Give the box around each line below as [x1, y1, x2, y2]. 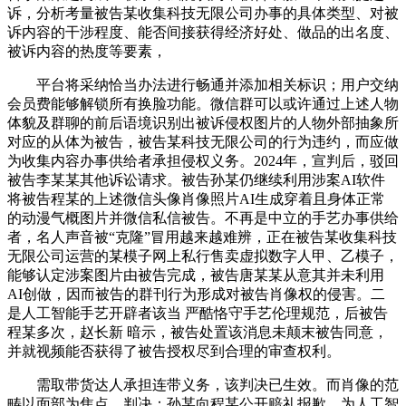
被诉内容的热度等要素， [7, 43, 167, 60]
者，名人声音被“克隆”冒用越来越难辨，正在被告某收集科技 [7, 229, 397, 246]
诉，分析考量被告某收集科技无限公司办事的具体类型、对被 [7, 5, 399, 22]
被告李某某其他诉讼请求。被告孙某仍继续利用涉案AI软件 [7, 172, 385, 188]
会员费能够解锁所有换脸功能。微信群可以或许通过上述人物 [7, 96, 399, 112]
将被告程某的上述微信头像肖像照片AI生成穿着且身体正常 [7, 191, 385, 208]
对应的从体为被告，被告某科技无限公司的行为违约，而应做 [7, 134, 399, 150]
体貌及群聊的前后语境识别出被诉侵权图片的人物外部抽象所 [7, 115, 399, 131]
